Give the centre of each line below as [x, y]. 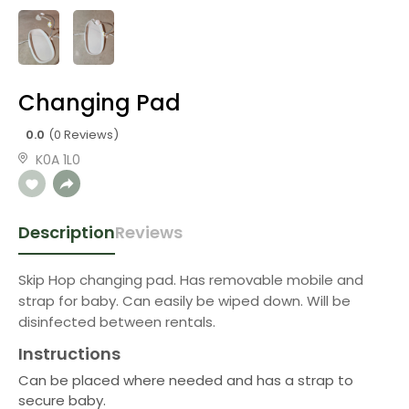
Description [67, 232]
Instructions [69, 354]
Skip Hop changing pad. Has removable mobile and [191, 280]
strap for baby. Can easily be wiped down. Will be [184, 301]
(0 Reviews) [84, 135]
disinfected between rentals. [117, 322]
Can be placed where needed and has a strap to [186, 380]
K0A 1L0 [58, 160]
